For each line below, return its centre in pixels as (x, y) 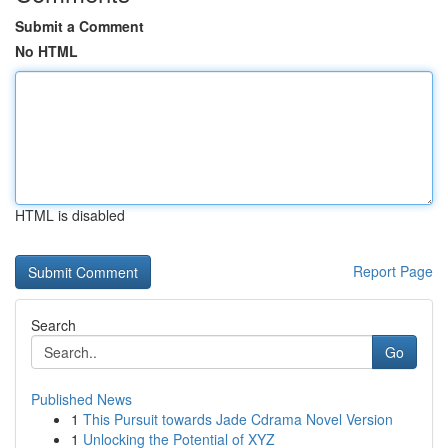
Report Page (393, 271)
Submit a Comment (79, 26)
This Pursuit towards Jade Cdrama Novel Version (238, 419)
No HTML (46, 51)
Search (53, 325)
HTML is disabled (70, 215)
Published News (81, 399)
